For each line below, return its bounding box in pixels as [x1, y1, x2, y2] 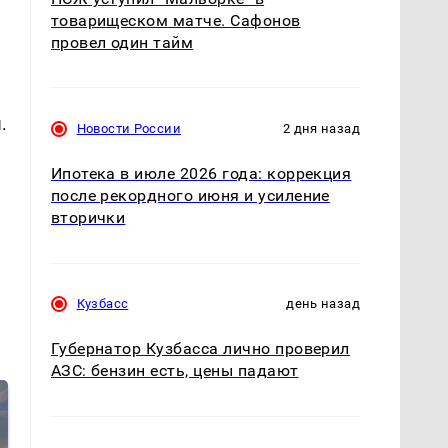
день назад [286, 296, 360, 312]
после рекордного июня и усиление [50, 186, 330, 206]
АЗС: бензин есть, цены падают [50, 361, 299, 381]
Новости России [76, 121, 181, 137]
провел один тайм [50, 33, 194, 53]
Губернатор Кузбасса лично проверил [50, 339, 350, 359]
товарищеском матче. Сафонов [50, 11, 301, 31]
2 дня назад [282, 121, 360, 137]
